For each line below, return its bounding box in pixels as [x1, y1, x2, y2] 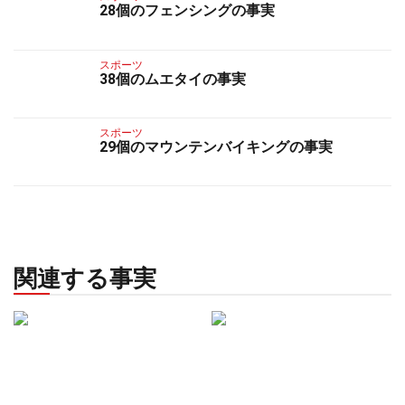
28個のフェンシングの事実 [99, 2, 275, 20]
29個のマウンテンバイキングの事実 [99, 137, 333, 155]
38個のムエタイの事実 [99, 70, 246, 88]
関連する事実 [14, 265, 156, 293]
